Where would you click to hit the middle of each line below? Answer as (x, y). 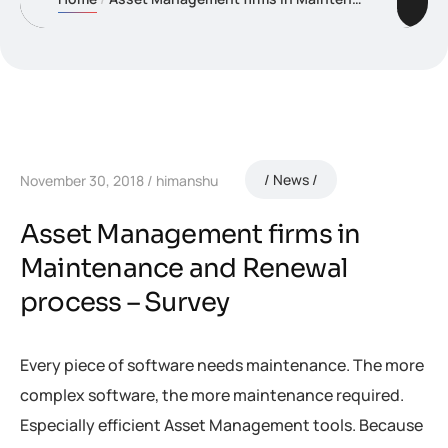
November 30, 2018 (82, 181)
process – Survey (125, 302)
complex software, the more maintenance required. (212, 394)
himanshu (187, 181)
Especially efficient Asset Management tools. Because (221, 424)
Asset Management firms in (190, 234)
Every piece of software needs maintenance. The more (222, 364)
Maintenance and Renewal (184, 268)
